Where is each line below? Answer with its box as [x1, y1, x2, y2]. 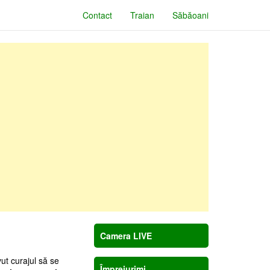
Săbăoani [172, 9, 209, 21]
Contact [83, 9, 112, 21]
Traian [130, 9, 154, 21]
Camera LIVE [100, 230, 152, 242]
